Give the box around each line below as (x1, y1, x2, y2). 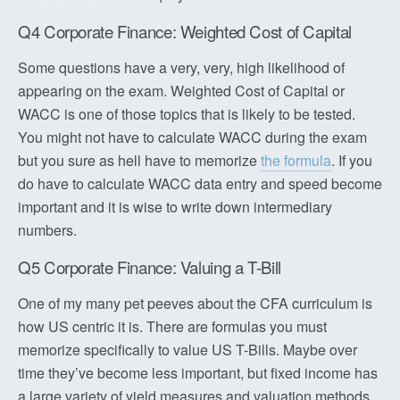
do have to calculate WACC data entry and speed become (18, 173, 382, 194)
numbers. (18, 220, 77, 240)
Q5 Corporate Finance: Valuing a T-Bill (18, 255, 281, 279)
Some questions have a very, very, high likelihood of (18, 57, 345, 78)
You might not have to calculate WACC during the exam (18, 127, 367, 147)
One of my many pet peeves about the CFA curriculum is (18, 293, 372, 313)
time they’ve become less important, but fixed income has (18, 362, 378, 383)
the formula (261, 150, 331, 171)
